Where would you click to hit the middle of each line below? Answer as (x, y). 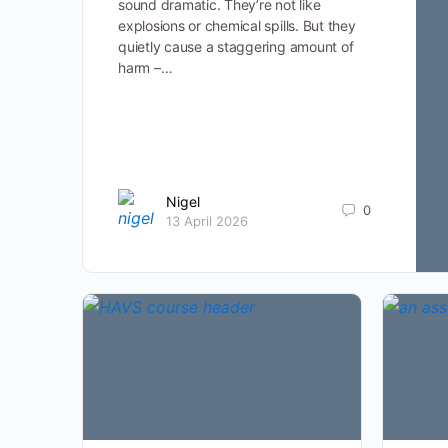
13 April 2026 (207, 220)
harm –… (145, 67)
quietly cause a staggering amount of (236, 46)
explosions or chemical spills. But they (237, 25)
